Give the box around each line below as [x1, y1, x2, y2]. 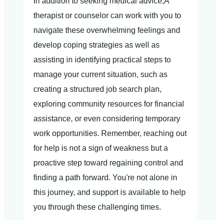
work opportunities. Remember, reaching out [33, 129, 187, 137]
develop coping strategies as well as [33, 40, 160, 49]
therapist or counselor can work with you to [33, 11, 181, 20]
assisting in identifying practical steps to [33, 55, 171, 64]
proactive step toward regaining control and [33, 158, 183, 167]
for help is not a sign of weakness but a [33, 143, 168, 152]
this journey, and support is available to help [33, 188, 186, 196]
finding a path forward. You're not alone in [33, 173, 177, 182]
